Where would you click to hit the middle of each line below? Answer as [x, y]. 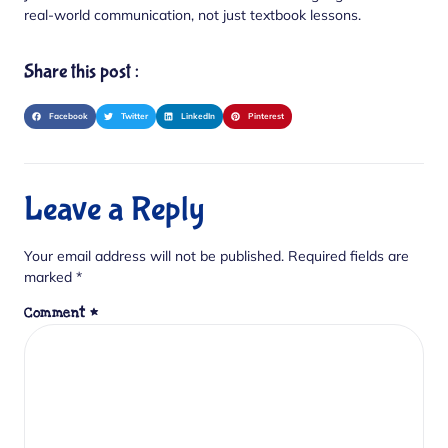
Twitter [134, 116]
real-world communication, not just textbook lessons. [192, 14]
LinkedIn [197, 116]
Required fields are [348, 255]
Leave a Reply [114, 209]
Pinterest [265, 116]
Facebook [68, 116]
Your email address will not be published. [154, 255]
